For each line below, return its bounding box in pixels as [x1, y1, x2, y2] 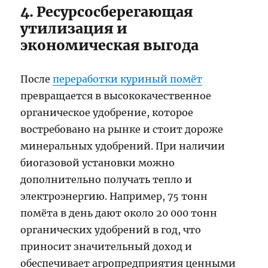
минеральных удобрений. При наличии [20, 140, 226, 153]
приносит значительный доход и [20, 240, 193, 253]
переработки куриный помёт [53, 73, 203, 86]
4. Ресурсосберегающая [20, 3, 194, 21]
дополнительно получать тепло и [20, 173, 193, 186]
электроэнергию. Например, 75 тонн [20, 190, 208, 203]
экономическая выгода [20, 36, 199, 54]
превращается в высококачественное [20, 90, 212, 102]
